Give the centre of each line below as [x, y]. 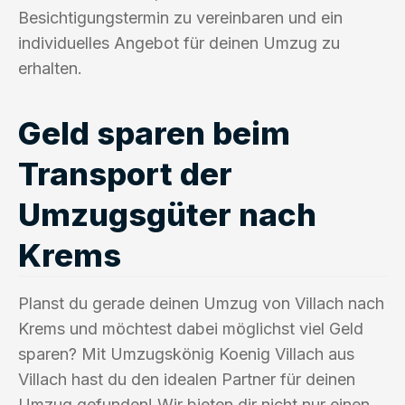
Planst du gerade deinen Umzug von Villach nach [201, 303]
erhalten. [50, 68]
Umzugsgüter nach [167, 214]
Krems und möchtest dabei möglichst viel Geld [191, 328]
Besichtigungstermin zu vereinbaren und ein [180, 17]
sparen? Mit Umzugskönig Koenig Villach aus [186, 353]
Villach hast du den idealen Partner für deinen [187, 379]
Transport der [125, 173]
